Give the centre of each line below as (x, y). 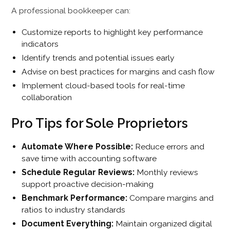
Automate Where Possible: (78, 147)
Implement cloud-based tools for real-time (103, 86)
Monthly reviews (167, 172)
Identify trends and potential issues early (98, 58)
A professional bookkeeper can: (71, 10)
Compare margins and (171, 198)
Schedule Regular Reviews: (78, 172)
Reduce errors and (169, 147)
